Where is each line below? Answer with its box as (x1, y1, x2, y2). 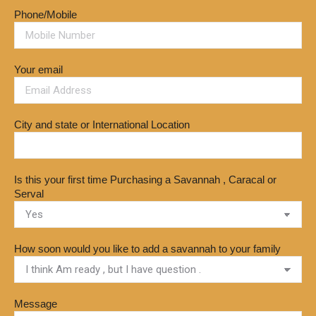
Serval (14, 188, 44, 200)
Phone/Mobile (14, 8, 77, 20)
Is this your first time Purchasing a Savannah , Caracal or (14, 174, 276, 186)
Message (14, 298, 57, 310)
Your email (14, 63, 63, 75)
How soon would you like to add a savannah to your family (14, 243, 281, 255)
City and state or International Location (14, 119, 190, 130)
